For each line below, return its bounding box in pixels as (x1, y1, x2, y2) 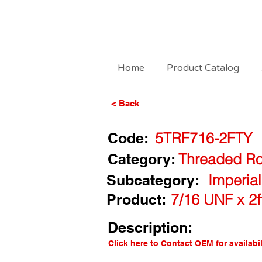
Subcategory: (106, 171, 199, 189)
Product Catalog (167, 62, 239, 74)
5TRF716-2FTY (155, 129, 252, 147)
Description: (108, 219, 192, 236)
